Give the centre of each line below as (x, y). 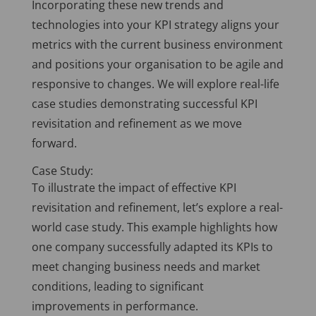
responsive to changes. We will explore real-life (155, 84)
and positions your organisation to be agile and (157, 65)
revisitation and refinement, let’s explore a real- (157, 208)
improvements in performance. (115, 306)
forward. (54, 144)
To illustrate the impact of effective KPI (134, 188)
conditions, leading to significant (117, 287)
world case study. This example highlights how (154, 227)
